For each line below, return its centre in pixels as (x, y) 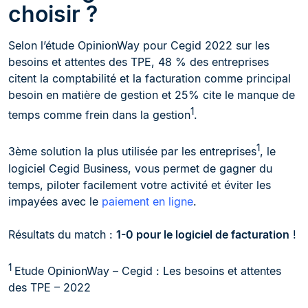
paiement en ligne (147, 201)
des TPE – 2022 (49, 287)
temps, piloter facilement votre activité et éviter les (140, 185)
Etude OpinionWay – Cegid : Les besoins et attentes (148, 271)
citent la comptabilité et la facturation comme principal (150, 78)
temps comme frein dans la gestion (99, 115)
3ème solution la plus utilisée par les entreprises (132, 152)
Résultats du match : (62, 234)
